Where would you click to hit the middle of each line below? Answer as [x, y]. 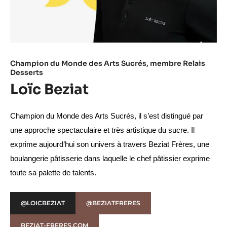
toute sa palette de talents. [53, 173]
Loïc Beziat [49, 89]
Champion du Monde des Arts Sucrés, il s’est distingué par [107, 116]
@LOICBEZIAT [43, 203]
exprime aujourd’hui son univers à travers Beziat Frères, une [110, 144]
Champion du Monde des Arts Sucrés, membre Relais [108, 63]
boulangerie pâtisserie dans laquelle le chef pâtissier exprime [110, 158]
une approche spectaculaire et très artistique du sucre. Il [102, 130]
